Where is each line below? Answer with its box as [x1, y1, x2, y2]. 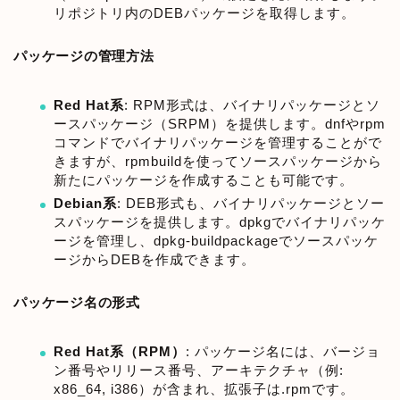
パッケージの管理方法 [13, 47, 154, 63]
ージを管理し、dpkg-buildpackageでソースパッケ [54, 233, 379, 249]
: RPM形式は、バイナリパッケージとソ [124, 96, 380, 112]
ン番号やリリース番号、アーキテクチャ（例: [54, 362, 344, 378]
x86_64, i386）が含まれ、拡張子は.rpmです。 [54, 380, 354, 396]
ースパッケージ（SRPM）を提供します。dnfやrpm [54, 115, 386, 131]
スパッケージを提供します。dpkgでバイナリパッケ [54, 214, 386, 230]
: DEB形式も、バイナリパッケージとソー [117, 196, 385, 212]
